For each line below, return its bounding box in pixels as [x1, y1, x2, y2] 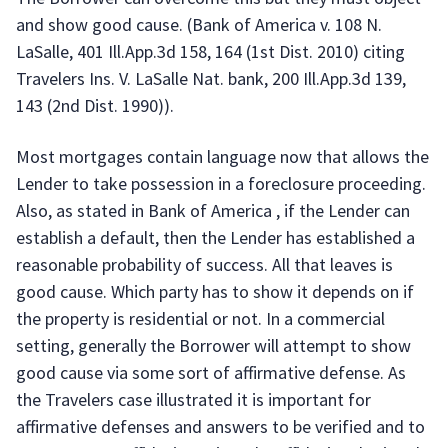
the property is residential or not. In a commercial [16, 307, 385, 330]
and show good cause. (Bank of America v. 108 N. [16, 13, 382, 36]
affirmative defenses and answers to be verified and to [16, 415, 425, 438]
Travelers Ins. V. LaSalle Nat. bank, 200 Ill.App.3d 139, [16, 67, 406, 90]
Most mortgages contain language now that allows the [16, 145, 429, 168]
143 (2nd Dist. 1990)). [16, 94, 174, 117]
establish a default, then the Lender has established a [16, 226, 415, 249]
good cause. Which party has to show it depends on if [16, 280, 414, 303]
